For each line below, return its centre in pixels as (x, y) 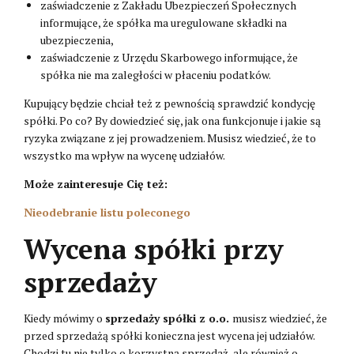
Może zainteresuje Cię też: (96, 183)
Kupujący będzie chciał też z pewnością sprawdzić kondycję (169, 103)
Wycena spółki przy (154, 249)
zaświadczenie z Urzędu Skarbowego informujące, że (169, 57)
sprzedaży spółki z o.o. (169, 318)
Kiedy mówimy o (64, 318)
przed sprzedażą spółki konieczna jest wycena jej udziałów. (169, 335)
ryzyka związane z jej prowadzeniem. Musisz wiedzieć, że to (170, 137)
